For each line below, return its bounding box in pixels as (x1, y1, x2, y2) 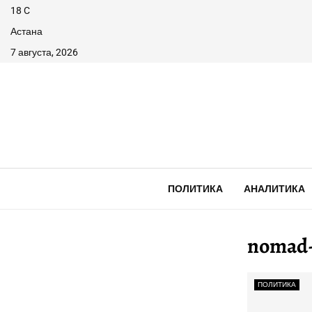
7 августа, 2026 (10, 47, 78, 58)
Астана (10, 26, 42, 37)
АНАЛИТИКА (243, 182, 305, 195)
